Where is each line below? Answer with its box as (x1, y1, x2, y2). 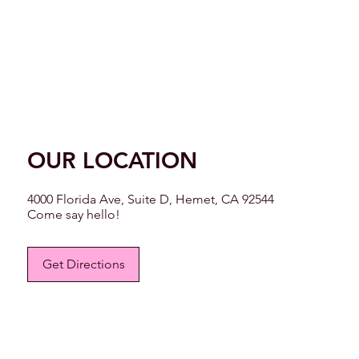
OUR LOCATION (27, 147, 198, 175)
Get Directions (42, 256, 125, 272)
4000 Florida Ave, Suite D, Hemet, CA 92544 (27, 192, 275, 208)
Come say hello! (27, 207, 121, 223)
